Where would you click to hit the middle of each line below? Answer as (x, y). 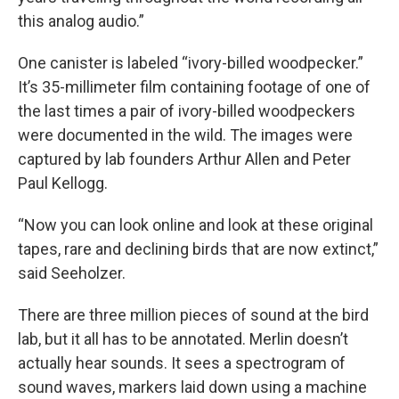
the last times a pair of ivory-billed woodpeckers (187, 110)
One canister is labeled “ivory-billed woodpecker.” (191, 62)
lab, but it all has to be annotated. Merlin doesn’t (183, 338)
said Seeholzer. (72, 273)
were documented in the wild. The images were (185, 134)
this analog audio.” (81, 20)
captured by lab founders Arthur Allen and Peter (184, 159)
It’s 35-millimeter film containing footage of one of (194, 86)
